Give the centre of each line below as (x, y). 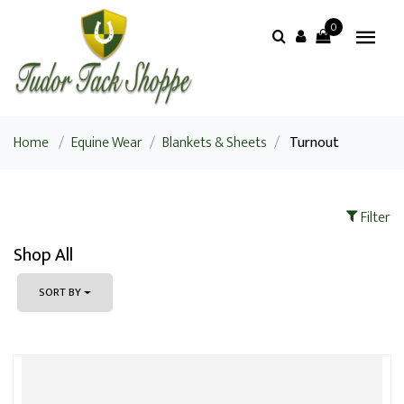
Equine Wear (107, 143)
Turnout (314, 143)
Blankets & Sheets (215, 143)
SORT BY (60, 292)
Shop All (43, 255)
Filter (374, 218)
